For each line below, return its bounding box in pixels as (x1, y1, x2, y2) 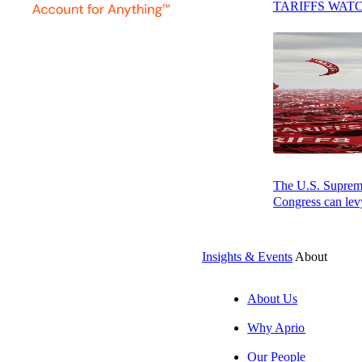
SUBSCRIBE (118, 71, 195, 86)
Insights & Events (202, 250, 293, 263)
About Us (247, 292, 297, 305)
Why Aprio (247, 321, 305, 335)
